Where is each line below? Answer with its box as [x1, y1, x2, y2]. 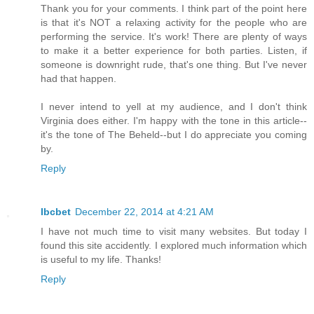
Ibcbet [41, 205, 71, 217]
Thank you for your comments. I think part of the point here [41, 2, 307, 14]
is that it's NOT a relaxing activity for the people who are [41, 16, 307, 28]
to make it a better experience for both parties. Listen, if [41, 44, 307, 56]
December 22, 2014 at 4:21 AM [75, 205, 214, 217]
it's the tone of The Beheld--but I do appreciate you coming [41, 128, 307, 140]
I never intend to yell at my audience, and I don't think [41, 100, 307, 112]
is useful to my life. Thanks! [41, 253, 161, 265]
